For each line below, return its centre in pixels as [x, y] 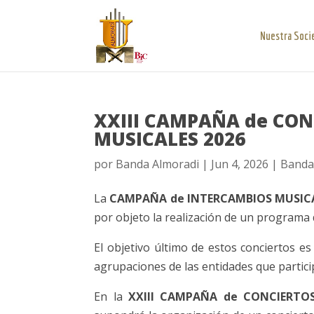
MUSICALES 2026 [170, 139]
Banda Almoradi [158, 164]
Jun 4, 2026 [240, 164]
